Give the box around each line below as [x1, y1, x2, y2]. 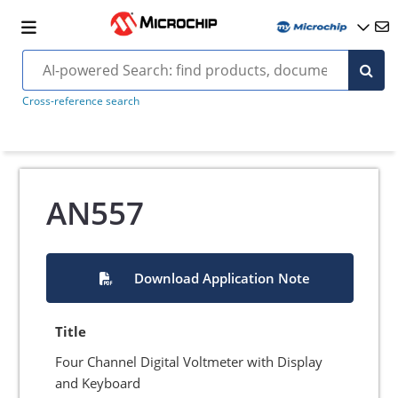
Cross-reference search [21, 93, 139, 108]
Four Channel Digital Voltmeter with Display [55, 353, 323, 370]
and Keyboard [55, 374, 141, 392]
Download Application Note [133, 269, 310, 287]
